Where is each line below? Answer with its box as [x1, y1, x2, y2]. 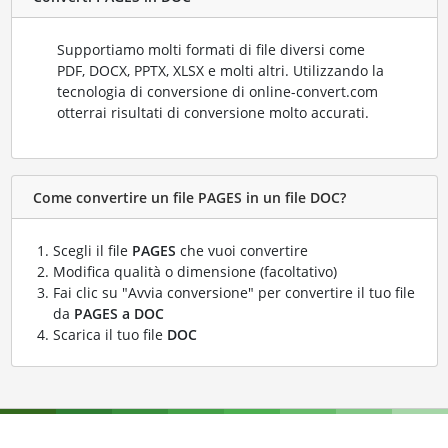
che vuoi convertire [175, 241, 308, 261]
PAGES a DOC [73, 304, 164, 324]
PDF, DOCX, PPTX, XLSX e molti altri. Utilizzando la [56, 61, 384, 81]
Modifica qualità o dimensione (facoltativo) [52, 262, 337, 282]
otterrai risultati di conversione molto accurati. [56, 103, 369, 123]
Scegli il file [52, 241, 132, 261]
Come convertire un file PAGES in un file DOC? [32, 187, 346, 207]
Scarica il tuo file [52, 325, 167, 345]
